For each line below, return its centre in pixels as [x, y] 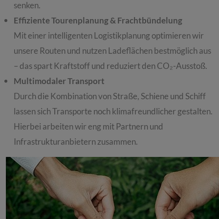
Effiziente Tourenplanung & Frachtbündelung [98, 21]
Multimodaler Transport [59, 81]
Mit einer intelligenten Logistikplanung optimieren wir [109, 36]
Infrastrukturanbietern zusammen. [76, 142]
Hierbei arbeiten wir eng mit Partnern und [88, 127]
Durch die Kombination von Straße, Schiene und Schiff [110, 96]
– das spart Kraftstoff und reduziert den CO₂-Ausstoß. [110, 66]
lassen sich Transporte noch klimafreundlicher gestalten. [113, 111]
